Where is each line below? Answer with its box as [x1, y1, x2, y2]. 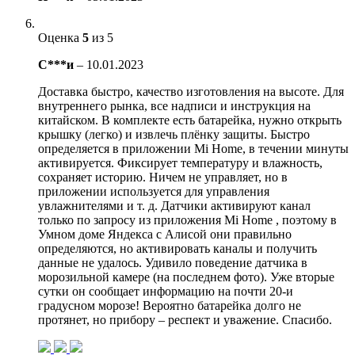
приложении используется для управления [38, 184, 269, 198]
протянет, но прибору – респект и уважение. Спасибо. [38, 312, 332, 326]
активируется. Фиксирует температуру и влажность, [38, 155, 323, 170]
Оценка [38, 30, 82, 44]
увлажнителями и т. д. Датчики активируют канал [38, 198, 311, 212]
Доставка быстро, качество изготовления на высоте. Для [38, 84, 344, 98]
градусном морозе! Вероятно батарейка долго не [38, 298, 301, 312]
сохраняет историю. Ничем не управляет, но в [38, 170, 288, 184]
